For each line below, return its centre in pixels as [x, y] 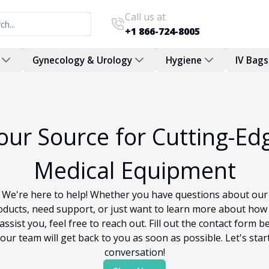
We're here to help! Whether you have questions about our [134, 195]
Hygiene [184, 60]
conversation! [134, 252]
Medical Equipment [134, 170]
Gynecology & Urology [82, 60]
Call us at [145, 17]
